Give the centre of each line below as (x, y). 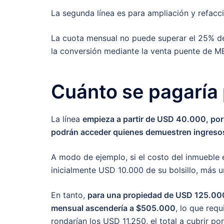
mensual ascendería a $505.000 (113, 208)
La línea (67, 119)
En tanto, (69, 195)
